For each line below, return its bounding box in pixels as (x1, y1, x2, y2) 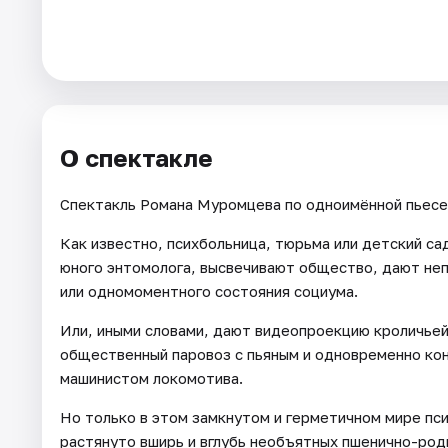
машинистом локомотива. (60, 368, 243, 387)
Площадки (18, 92, 104, 112)
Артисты (18, 138, 90, 158)
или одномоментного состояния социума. (60, 281, 358, 300)
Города (18, 46, 77, 66)
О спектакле (60, 142, 213, 172)
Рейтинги (18, 184, 97, 204)
